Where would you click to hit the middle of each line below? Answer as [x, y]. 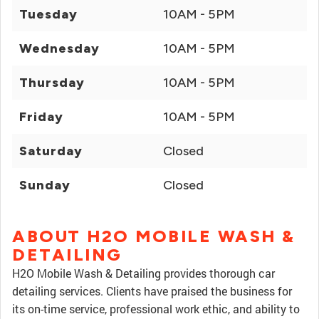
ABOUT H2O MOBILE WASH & [154, 236]
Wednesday [59, 48]
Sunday [45, 185]
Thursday [52, 83]
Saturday [51, 151]
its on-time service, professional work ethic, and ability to [156, 309]
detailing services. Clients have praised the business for [152, 291]
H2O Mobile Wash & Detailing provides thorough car [143, 273]
